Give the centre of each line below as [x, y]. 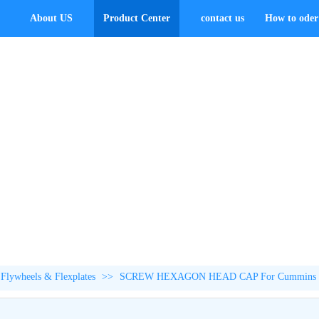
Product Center [137, 18]
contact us [222, 18]
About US [51, 18]
